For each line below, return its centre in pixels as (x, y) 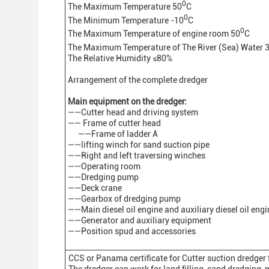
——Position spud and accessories (132, 231)
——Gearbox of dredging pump (124, 198)
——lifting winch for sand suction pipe (139, 144)
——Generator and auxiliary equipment (140, 220)
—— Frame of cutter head (114, 123)
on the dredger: (158, 101)
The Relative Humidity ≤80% (120, 58)
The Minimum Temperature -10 (126, 20)
